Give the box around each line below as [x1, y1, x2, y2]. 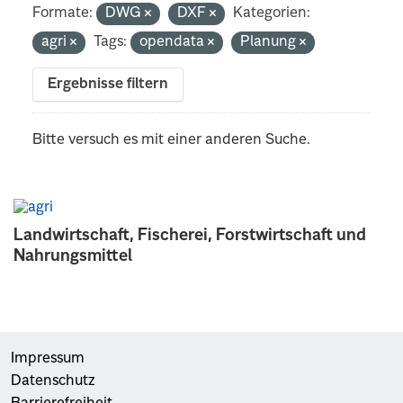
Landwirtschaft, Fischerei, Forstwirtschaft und [13, 227, 366, 244]
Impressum [11, 351, 85, 366]
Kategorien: [233, 5, 311, 21]
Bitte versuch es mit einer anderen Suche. [32, 132, 311, 148]
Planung [240, 34, 300, 49]
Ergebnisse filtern [48, 76, 169, 92]
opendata [139, 34, 209, 49]
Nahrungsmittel [13, 247, 132, 264]
